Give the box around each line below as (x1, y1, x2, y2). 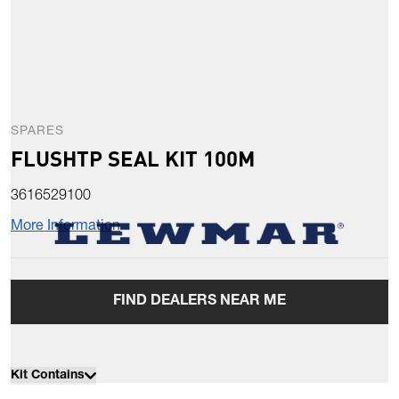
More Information (11, 220, 120, 235)
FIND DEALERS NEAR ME (113, 295, 286, 310)
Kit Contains (11, 370, 85, 383)
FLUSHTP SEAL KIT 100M (11, 144, 255, 173)
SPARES (11, 126, 64, 139)
